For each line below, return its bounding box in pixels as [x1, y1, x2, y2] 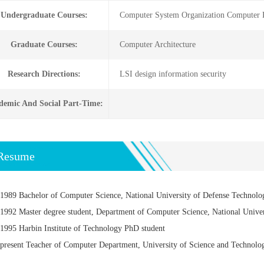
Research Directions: [7, 70, 81, 78]
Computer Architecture [120, 40, 196, 49]
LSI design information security [120, 70, 226, 78]
